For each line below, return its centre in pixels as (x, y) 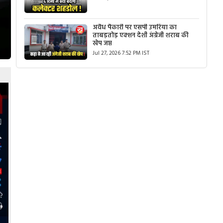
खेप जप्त (103, 43)
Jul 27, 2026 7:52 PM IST (121, 53)
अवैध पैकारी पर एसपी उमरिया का (135, 27)
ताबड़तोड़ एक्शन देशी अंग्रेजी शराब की (141, 35)
